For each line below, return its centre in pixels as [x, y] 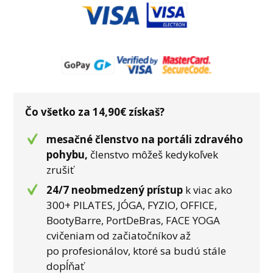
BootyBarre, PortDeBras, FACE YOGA [133, 221]
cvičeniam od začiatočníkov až [119, 236]
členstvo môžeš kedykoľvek [154, 154]
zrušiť [60, 169]
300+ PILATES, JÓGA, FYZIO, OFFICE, [132, 205]
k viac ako [208, 190]
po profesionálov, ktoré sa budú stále [136, 251]
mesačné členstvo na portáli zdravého [145, 139]
